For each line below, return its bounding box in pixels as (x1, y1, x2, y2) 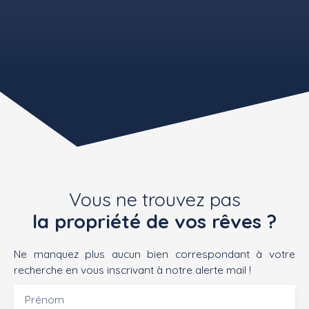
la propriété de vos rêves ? (32, 210, 277, 234)
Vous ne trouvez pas (68, 188, 241, 212)
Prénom (25, 292, 64, 307)
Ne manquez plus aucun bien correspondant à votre (14, 247, 295, 261)
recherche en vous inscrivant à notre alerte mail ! (14, 263, 251, 277)
